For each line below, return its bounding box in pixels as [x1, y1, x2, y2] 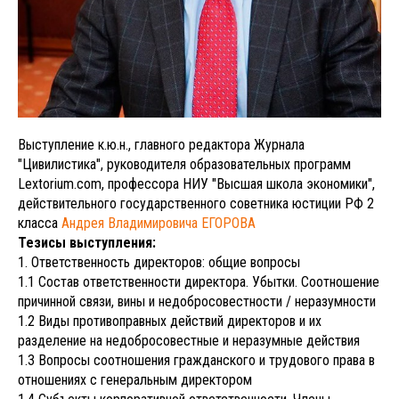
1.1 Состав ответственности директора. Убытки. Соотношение [18, 273, 379, 290]
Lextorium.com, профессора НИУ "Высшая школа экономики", [18, 175, 375, 192]
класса [18, 214, 61, 232]
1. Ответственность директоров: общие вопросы [18, 253, 300, 271]
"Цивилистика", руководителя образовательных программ [18, 155, 351, 173]
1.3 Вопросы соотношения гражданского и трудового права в [18, 351, 375, 369]
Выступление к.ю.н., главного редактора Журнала [18, 135, 305, 153]
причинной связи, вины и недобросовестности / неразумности [18, 292, 376, 310]
